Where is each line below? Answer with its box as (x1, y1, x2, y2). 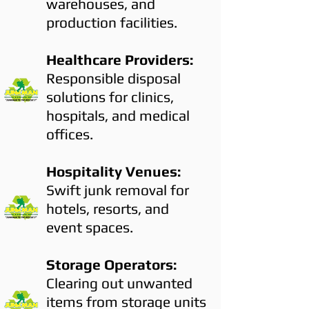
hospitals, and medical (46, 107, 190, 124)
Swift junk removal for (46, 181, 189, 199)
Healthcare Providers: (46, 51, 193, 68)
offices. (46, 126, 93, 143)
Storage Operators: (46, 256, 177, 273)
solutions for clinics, (46, 88, 174, 106)
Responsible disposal (46, 70, 181, 87)
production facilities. (46, 14, 177, 31)
